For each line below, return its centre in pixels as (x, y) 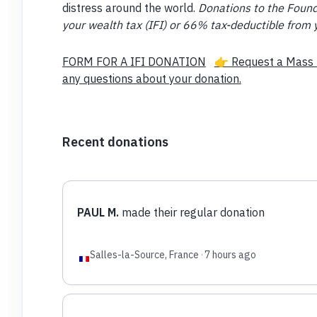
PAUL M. (98, 212)
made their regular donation (191, 212)
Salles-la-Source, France (144, 254)
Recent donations (115, 142)
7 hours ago (230, 254)
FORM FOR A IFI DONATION (134, 61)
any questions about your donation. (151, 78)
